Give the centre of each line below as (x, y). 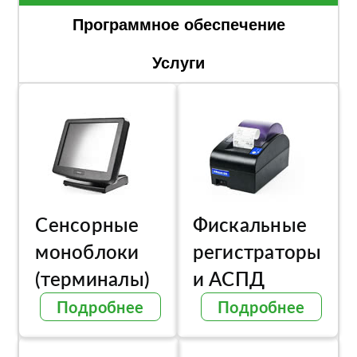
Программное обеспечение (178, 25)
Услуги (178, 63)
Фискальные (250, 224)
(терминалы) (93, 279)
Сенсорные (87, 224)
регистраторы (257, 251)
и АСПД (229, 279)
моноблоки (87, 251)
